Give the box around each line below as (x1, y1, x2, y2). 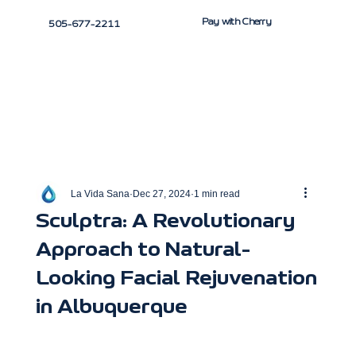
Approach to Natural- (35, 238, 250, 260)
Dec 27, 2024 (132, 188, 191, 199)
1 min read (193, 188, 240, 199)
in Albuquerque (35, 296, 188, 317)
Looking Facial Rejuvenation (35, 267, 317, 288)
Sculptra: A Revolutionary (35, 210, 295, 231)
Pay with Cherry (201, 16, 272, 26)
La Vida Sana (70, 188, 130, 199)
